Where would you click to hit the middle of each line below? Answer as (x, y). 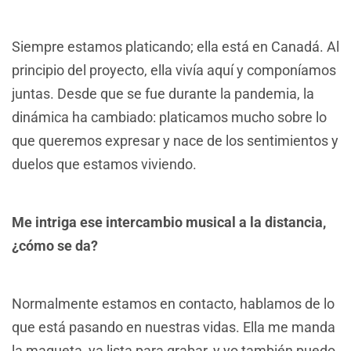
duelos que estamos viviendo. (104, 164)
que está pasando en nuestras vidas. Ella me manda (174, 327)
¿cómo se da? (55, 245)
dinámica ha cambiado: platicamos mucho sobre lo (169, 117)
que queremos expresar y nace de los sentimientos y (175, 140)
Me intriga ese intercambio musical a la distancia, (169, 222)
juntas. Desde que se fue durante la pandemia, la (163, 93)
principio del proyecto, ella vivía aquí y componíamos (174, 70)
